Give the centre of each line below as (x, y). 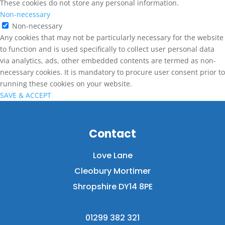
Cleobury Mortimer (113, 171)
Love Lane (113, 155)
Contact (113, 134)
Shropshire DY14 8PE (113, 187)
